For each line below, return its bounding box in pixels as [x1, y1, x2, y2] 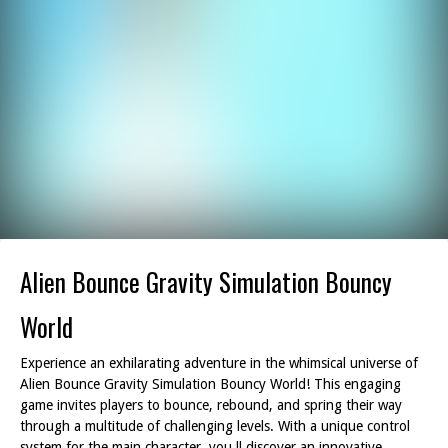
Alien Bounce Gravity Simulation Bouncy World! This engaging [20, 376, 401, 392]
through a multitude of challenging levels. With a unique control [20, 418, 410, 434]
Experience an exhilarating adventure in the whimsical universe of [20, 355, 418, 371]
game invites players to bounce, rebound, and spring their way [20, 397, 402, 413]
